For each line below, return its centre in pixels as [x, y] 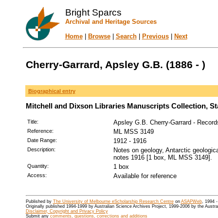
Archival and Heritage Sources [111, 22]
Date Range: [42, 140]
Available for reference [145, 176]
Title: [33, 122]
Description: [41, 149]
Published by [39, 202]
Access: [37, 175]
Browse [99, 36]
